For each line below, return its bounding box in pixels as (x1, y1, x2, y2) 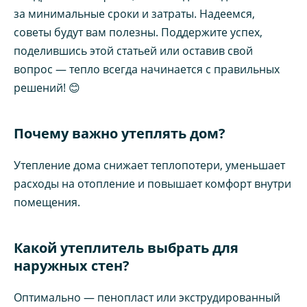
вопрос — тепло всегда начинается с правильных (14, 61, 280, 77)
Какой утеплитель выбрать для (14, 238, 238, 257)
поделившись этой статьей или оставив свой (14, 42, 253, 58)
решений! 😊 (14, 79, 80, 95)
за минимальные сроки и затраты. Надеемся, (14, 5, 255, 21)
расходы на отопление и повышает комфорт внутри (14, 175, 291, 191)
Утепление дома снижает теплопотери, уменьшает (14, 157, 285, 173)
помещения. (14, 194, 80, 210)
